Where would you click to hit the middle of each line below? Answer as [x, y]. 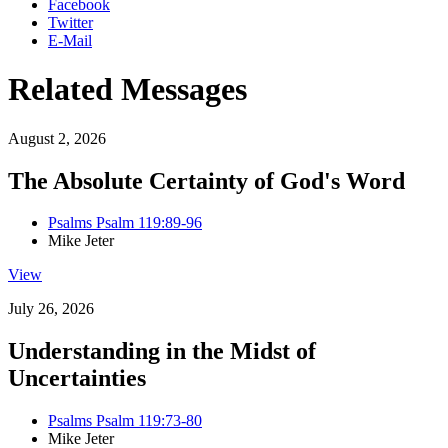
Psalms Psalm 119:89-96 [125, 223]
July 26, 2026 [51, 309]
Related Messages [127, 89]
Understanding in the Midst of [162, 351]
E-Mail [70, 40]
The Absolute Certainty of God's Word [206, 180]
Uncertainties [77, 378]
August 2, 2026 [57, 138]
